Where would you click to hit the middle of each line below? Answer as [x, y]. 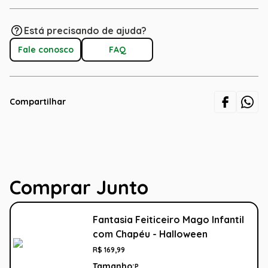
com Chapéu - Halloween [150, 234]
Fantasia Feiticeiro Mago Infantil [168, 220]
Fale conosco [45, 49]
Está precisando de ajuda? [85, 31]
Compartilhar [38, 102]
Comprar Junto [79, 188]
